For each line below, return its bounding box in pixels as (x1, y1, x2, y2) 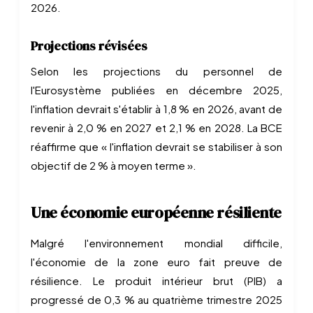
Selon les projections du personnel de (31, 64, 282, 78)
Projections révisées (31, 37, 147, 54)
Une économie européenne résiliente (31, 202, 282, 223)
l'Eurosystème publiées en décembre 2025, (31, 83, 282, 96)
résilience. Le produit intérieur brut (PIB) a (31, 274, 282, 287)
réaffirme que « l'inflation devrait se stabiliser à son (31, 140, 282, 153)
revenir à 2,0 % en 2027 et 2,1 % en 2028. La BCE (31, 121, 282, 134)
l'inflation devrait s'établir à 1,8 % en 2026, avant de (31, 102, 282, 115)
